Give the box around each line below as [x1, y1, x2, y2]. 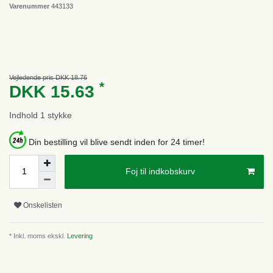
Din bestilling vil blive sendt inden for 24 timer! [29, 136, 205, 147]
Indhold [9, 110, 40, 120]
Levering [65, 232, 93, 239]
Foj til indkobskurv [126, 166, 195, 177]
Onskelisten [23, 201, 62, 210]
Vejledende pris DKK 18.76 [9, 73, 87, 81]
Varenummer [9, 2, 51, 10]
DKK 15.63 [9, 82, 99, 101]
